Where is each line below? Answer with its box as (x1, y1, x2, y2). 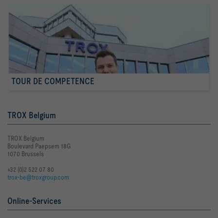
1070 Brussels (7, 150, 44, 158)
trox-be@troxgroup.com (7, 173, 69, 182)
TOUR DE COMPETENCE (11, 76, 94, 87)
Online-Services (7, 196, 61, 206)
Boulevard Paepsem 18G (7, 142, 71, 150)
